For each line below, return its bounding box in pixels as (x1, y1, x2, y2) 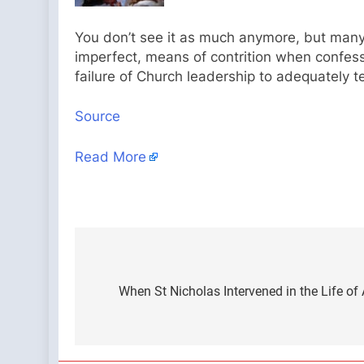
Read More (75, 148, 146, 165)
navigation (90, 283, 181, 306)
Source (75, 108, 120, 124)
